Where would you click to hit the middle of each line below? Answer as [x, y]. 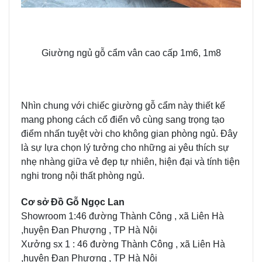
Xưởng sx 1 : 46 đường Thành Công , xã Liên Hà [123, 244]
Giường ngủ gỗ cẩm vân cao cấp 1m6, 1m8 [131, 53]
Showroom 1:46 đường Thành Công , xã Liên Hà [123, 216]
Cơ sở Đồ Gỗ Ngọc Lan [73, 202]
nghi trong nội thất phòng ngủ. [83, 175]
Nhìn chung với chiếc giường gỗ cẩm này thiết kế [123, 105]
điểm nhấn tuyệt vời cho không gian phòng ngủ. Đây [129, 133]
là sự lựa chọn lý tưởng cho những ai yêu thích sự [125, 147]
